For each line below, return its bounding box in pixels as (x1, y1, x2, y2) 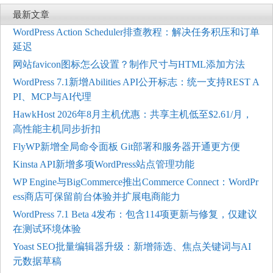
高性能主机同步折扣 (13, 123, 101, 134)
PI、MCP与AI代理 (13, 91, 91, 102)
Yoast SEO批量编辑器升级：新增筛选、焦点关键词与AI (13, 241, 251, 252)
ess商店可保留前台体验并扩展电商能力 (13, 191, 180, 202)
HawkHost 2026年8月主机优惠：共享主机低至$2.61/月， (13, 108, 252, 119)
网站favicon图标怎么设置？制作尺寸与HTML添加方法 (13, 58, 245, 69)
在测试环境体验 (13, 223, 81, 234)
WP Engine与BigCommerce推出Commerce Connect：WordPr (13, 176, 258, 187)
